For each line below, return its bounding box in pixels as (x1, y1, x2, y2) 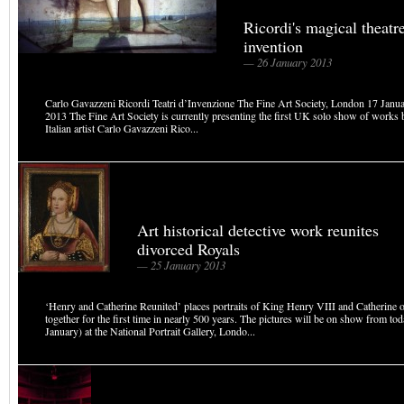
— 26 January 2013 (243, 54, 332, 70)
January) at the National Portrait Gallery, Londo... (45, 324, 255, 338)
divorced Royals (137, 238, 240, 260)
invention (243, 35, 303, 57)
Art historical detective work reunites (137, 219, 379, 241)
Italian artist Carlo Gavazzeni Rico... (45, 121, 198, 135)
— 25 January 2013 (137, 257, 225, 273)
